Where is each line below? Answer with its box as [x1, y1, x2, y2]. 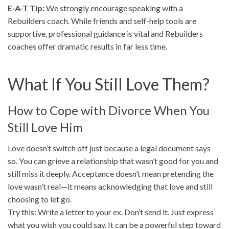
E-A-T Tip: [8, 3, 44, 13]
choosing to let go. [8, 194, 72, 204]
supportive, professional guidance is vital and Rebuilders [8, 29, 203, 39]
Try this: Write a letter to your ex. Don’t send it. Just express [8, 207, 214, 217]
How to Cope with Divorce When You [8, 103, 210, 118]
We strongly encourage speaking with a [44, 3, 183, 13]
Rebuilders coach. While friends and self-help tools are [8, 16, 196, 26]
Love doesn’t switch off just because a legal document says [8, 143, 211, 153]
